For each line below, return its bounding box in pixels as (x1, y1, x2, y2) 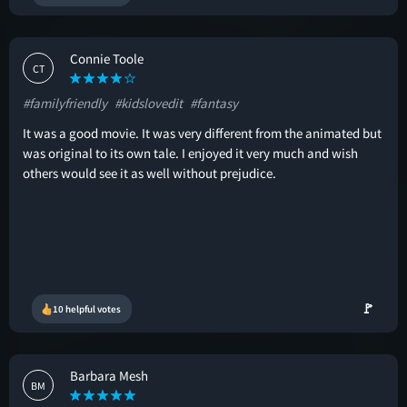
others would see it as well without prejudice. (23, 164, 276, 182)
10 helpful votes (53, 303, 121, 315)
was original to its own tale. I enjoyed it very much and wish (23, 144, 358, 162)
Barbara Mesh (70, 367, 148, 384)
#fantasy (190, 94, 238, 112)
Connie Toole (70, 50, 144, 67)
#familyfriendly (23, 94, 107, 112)
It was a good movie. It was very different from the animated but (23, 124, 382, 142)
